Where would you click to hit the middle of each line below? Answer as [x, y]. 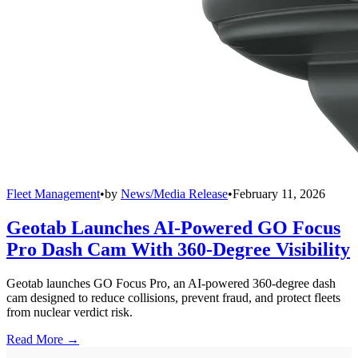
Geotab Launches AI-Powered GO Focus [173, 227]
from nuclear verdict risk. [70, 312]
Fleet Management [53, 193]
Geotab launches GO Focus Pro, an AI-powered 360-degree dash [171, 283]
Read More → [43, 339]
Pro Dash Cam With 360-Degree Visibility [178, 249]
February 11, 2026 [279, 193]
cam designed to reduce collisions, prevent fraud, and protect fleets [173, 297]
